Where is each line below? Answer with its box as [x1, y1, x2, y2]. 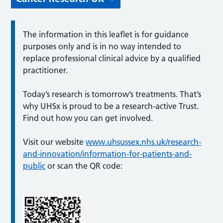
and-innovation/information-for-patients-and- [23, 148, 192, 159]
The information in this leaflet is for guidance [23, 29, 189, 39]
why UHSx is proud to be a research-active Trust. [23, 101, 199, 111]
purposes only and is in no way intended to [23, 41, 182, 51]
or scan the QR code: [45, 160, 125, 171]
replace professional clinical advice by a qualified [23, 53, 201, 63]
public [23, 160, 46, 171]
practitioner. [23, 65, 70, 75]
